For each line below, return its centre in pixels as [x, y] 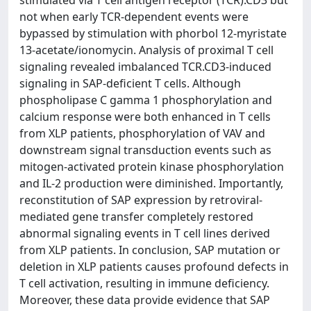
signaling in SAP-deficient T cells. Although [130, 83]
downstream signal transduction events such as [145, 150]
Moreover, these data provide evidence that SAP [145, 300]
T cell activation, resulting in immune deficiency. [144, 283]
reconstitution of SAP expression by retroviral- [141, 200]
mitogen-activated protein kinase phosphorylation [152, 167]
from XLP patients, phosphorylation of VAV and [142, 133]
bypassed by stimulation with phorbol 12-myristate [153, 33]
